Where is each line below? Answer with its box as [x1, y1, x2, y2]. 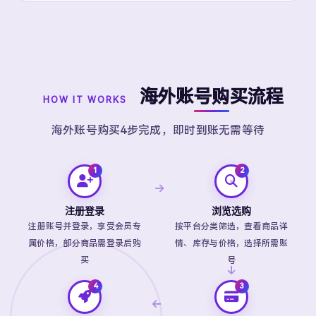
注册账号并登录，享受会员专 [28, 221, 141, 231]
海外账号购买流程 [139, 86, 284, 107]
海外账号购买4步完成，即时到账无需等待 [51, 123, 265, 137]
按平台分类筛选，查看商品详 [175, 221, 288, 231]
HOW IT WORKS [42, 95, 127, 105]
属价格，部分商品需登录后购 [28, 238, 141, 248]
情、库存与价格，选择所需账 [175, 238, 288, 248]
